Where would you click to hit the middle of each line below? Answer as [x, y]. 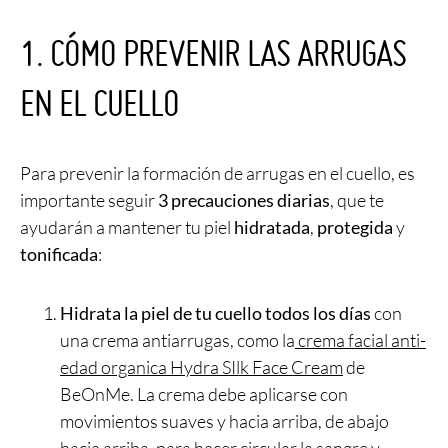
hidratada [272, 226]
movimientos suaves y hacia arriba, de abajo [224, 420]
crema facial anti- [360, 339]
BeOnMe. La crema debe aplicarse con [204, 393]
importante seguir [89, 199]
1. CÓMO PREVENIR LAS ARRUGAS [213, 52]
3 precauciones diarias [244, 199]
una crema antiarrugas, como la [177, 339]
